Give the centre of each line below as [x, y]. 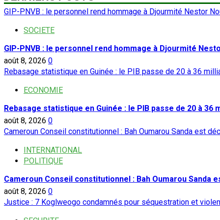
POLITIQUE [43, 161]
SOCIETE [39, 30]
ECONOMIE [43, 90]
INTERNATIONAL [53, 150]
